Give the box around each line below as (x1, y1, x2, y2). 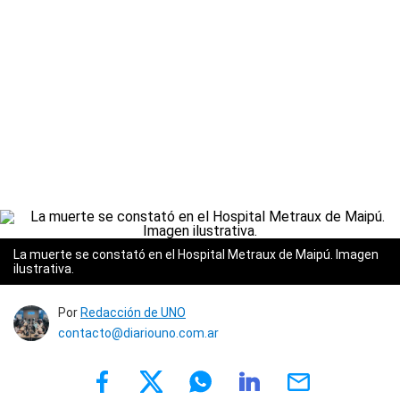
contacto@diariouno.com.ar (58, 326, 219, 340)
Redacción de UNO (80, 305, 186, 320)
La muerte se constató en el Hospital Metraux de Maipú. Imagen (13, 247, 379, 262)
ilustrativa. (13, 262, 74, 276)
